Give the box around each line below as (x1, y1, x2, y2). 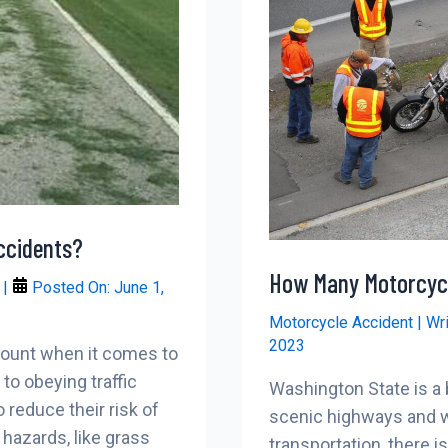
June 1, (114, 278, 164, 298)
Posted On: (28, 278, 114, 298)
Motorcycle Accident (269, 313, 413, 332)
